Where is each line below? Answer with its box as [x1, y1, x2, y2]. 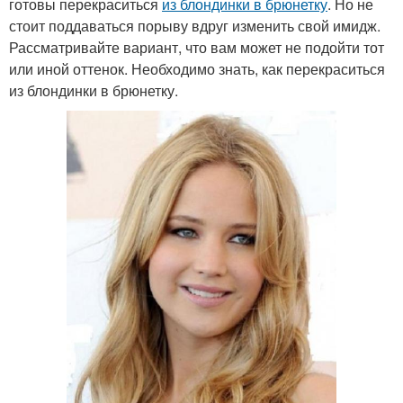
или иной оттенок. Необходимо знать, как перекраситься [9, 58, 385, 80]
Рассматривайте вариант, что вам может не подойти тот [9, 37, 384, 58]
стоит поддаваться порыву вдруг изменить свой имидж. [9, 15, 381, 37]
